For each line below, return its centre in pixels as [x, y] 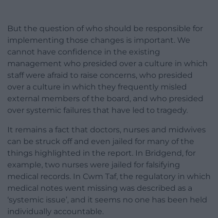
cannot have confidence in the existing [84, 52]
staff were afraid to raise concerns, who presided [100, 75]
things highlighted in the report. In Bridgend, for [101, 153]
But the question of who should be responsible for [105, 29]
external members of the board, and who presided [105, 99]
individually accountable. [55, 212]
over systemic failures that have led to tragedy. [98, 110]
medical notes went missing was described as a [100, 188]
